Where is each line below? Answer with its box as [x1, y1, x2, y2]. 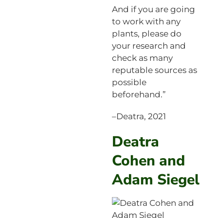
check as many [111, 53, 173, 63]
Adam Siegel [111, 169, 200, 190]
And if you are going [111, 4, 195, 14]
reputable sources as [111, 65, 197, 75]
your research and [111, 40, 186, 51]
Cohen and [111, 150, 185, 171]
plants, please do [111, 28, 182, 38]
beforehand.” [111, 89, 166, 99]
